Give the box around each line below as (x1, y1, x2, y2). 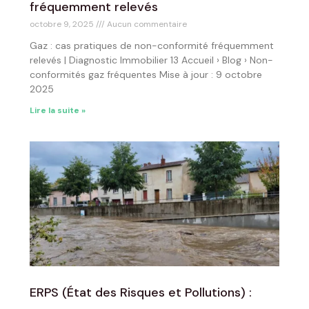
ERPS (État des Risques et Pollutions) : (30, 284, 252, 301)
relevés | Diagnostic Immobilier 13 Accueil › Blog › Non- (30, 54, 273, 66)
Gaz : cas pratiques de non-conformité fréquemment (30, 39, 274, 52)
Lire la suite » (30, 105, 86, 116)
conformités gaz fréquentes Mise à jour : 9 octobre (30, 68, 262, 81)
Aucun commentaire (105, 19, 187, 30)
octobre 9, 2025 (30, 19, 96, 30)
